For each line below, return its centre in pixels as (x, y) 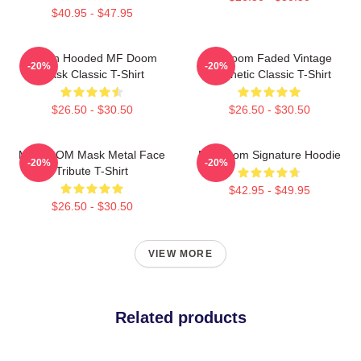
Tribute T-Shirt (92, 170)
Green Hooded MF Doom (92, 58)
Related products (180, 317)
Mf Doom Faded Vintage (269, 58)
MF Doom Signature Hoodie (269, 154)
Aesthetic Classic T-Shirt (269, 74)
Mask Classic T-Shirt (92, 74)
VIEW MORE (180, 253)
